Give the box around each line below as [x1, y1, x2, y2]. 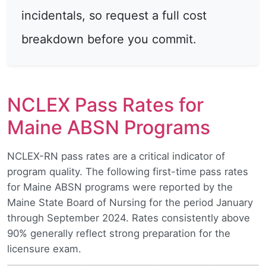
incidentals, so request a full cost [21, 8, 207, 23]
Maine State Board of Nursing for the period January [7, 196, 253, 208]
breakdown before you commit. [21, 31, 197, 46]
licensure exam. [7, 242, 81, 255]
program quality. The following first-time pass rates [7, 165, 248, 178]
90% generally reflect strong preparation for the [7, 227, 230, 239]
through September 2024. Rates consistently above [7, 211, 250, 224]
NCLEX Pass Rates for [7, 93, 204, 116]
